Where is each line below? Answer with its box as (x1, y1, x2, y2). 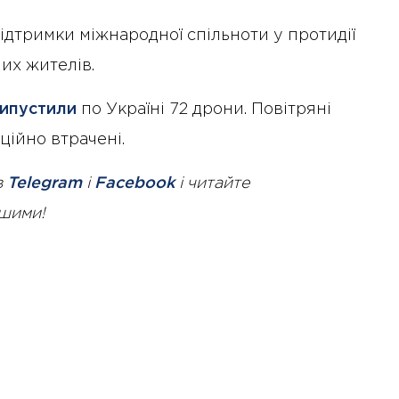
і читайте (175, 176, 250, 191)
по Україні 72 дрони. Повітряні (77, 102, 331, 118)
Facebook (94, 176, 175, 191)
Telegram (7, 176, 82, 191)
